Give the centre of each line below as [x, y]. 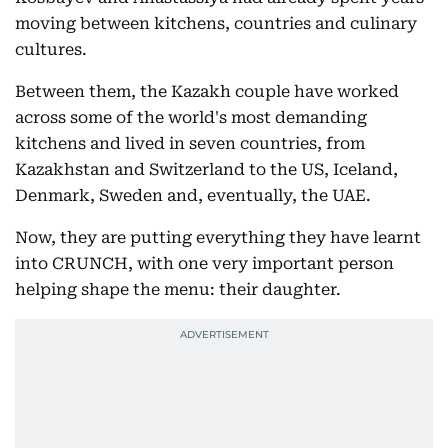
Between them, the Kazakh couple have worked [207, 91]
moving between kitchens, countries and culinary [216, 23]
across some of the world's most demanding [191, 117]
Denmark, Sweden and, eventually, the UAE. [193, 195]
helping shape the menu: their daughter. [178, 289]
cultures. [51, 49]
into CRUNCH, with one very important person [204, 263]
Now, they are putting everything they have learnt [218, 237]
